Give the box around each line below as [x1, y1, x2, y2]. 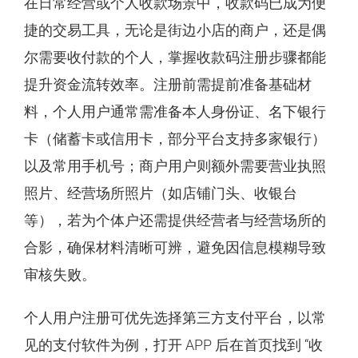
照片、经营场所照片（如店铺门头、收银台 [24, 184, 297, 201]
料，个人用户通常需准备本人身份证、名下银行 [24, 102, 326, 120]
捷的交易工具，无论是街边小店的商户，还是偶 [24, 21, 326, 38]
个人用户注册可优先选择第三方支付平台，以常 [24, 308, 326, 326]
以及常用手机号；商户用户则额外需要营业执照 [24, 157, 326, 174]
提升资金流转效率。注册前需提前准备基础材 [24, 75, 312, 93]
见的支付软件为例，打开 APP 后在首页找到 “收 [24, 336, 323, 353]
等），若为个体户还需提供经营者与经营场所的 [24, 211, 326, 229]
